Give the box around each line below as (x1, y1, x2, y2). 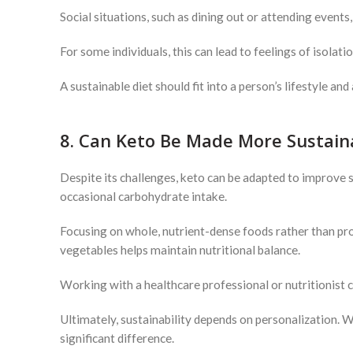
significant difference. (60, 331, 174, 345)
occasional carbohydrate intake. (60, 189, 227, 203)
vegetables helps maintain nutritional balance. (60, 243, 300, 257)
